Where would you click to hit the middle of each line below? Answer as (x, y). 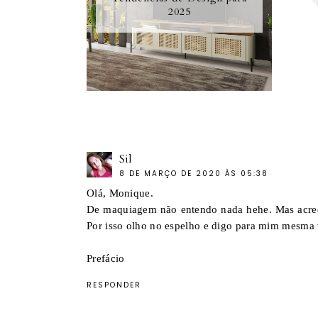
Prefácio (106, 258)
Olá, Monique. (120, 193)
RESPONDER (114, 285)
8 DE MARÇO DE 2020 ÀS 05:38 (194, 173)
